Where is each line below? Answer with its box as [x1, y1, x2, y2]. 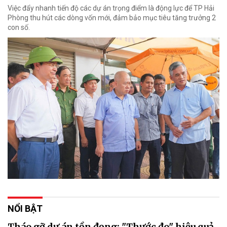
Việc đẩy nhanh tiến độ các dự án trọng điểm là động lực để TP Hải [8, 4, 214, 13]
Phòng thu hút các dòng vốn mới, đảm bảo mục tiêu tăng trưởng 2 [8, 14, 216, 22]
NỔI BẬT [8, 203, 43, 214]
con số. [8, 23, 30, 32]
